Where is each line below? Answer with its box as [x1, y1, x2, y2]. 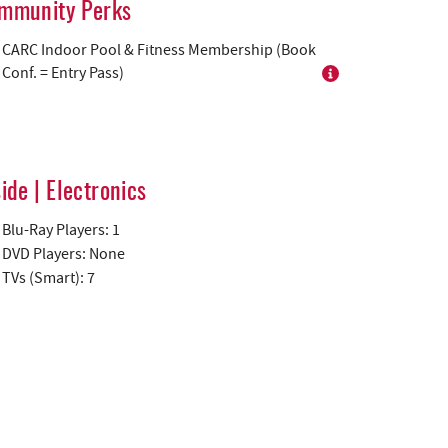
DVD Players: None [2, 243, 126, 264]
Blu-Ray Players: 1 [2, 219, 121, 240]
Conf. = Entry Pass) [2, 62, 125, 83]
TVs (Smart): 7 [2, 267, 96, 288]
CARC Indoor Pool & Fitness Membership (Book [2, 39, 317, 60]
